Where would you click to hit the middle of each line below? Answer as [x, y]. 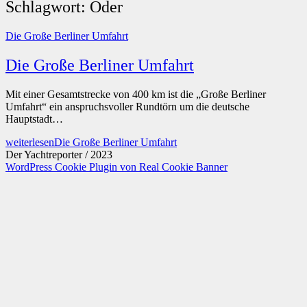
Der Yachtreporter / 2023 [59, 154]
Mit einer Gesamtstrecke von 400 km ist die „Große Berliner [136, 94]
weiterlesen [30, 142]
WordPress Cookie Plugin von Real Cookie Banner [116, 167]
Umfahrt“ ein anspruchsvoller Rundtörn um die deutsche [127, 106]
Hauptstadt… [34, 119]
